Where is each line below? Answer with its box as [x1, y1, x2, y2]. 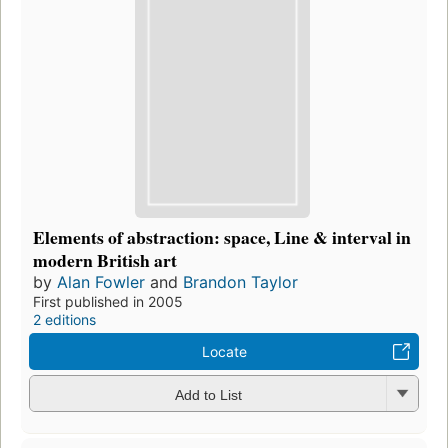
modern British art [33, 247, 177, 274]
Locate [201, 343, 247, 361]
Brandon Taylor [183, 272, 298, 293]
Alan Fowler [57, 272, 145, 293]
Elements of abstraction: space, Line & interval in [33, 224, 411, 251]
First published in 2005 [33, 293, 183, 311]
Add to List [174, 386, 242, 403]
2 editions [33, 311, 96, 329]
